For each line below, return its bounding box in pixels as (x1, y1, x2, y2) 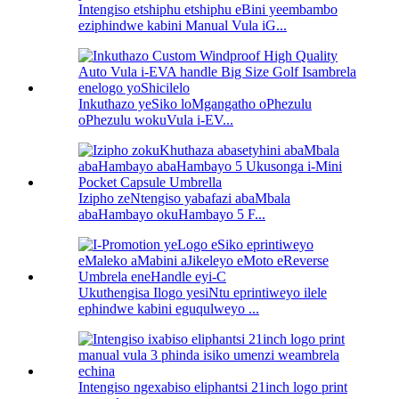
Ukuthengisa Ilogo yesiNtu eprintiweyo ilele (78, 285, 327, 301)
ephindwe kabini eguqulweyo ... (78, 301, 259, 317)
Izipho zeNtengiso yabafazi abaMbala (78, 191, 290, 207)
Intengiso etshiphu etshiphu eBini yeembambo (78, 2, 338, 18)
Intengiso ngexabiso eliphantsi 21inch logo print (78, 379, 347, 395)
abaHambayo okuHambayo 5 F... (78, 207, 265, 223)
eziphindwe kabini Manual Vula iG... (78, 18, 287, 34)
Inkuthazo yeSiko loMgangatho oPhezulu (78, 96, 312, 112)
